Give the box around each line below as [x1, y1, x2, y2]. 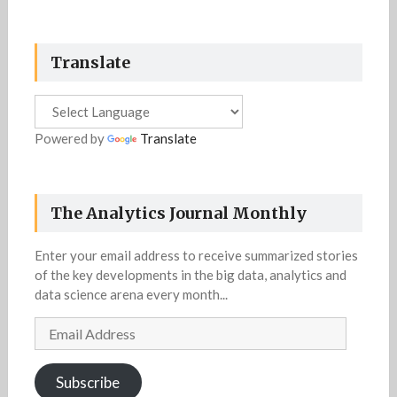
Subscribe [56, 372, 121, 392]
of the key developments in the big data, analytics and [34, 267, 346, 284]
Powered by [34, 129, 107, 146]
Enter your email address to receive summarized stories [34, 247, 358, 264]
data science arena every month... [34, 286, 228, 303]
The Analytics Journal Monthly [50, 203, 307, 224]
